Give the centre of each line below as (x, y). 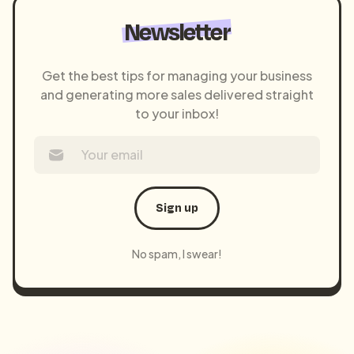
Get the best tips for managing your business (177, 75)
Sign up (177, 208)
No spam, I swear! (177, 254)
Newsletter (177, 31)
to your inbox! (177, 113)
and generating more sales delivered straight (177, 94)
